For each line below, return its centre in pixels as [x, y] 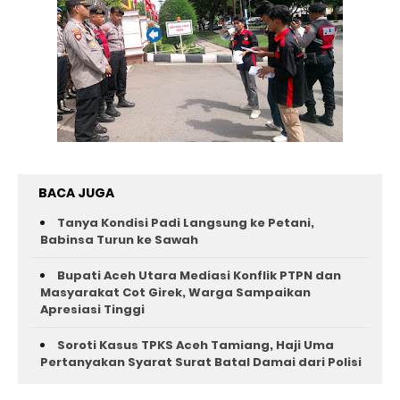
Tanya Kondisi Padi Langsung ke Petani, [186, 223]
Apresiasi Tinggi [92, 309]
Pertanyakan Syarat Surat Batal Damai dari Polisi [201, 362]
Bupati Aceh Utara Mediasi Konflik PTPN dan [199, 275]
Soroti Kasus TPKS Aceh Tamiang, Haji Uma [196, 345]
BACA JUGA [76, 193]
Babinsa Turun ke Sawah [119, 240]
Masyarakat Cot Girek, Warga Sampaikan [175, 292]
